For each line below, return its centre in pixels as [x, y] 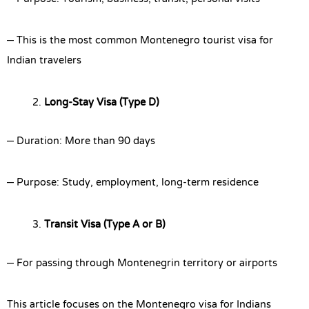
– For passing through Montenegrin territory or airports [142, 263]
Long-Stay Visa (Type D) [101, 102]
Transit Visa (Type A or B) [104, 225]
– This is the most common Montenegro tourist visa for [140, 41]
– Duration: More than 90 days [81, 141]
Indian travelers [44, 61]
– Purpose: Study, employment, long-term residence [133, 183]
